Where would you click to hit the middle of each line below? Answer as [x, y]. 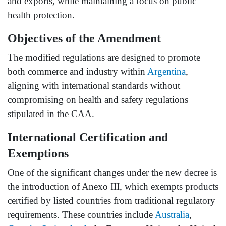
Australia [172, 214]
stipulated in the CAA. [51, 114]
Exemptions [38, 153]
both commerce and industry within [77, 71]
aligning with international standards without [94, 85]
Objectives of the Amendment [84, 38]
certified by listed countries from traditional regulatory [111, 200]
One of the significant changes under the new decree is [112, 172]
